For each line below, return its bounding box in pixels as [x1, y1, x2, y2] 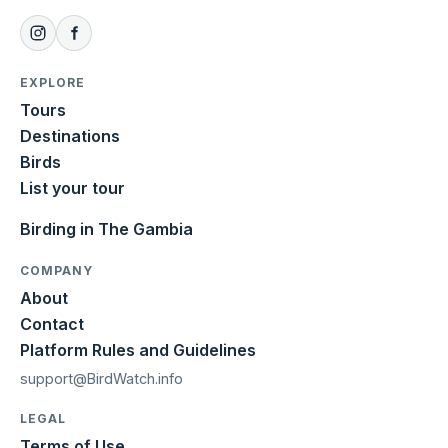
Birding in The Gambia [20, 218, 193, 239]
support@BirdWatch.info [20, 369, 183, 387]
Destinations [20, 125, 120, 146]
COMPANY [20, 262, 93, 278]
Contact [20, 313, 84, 334]
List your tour [20, 177, 125, 198]
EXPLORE [20, 74, 85, 90]
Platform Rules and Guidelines [20, 339, 256, 360]
